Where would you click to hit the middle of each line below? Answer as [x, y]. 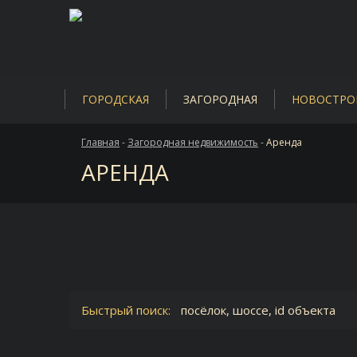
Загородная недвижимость [193, 142]
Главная [100, 142]
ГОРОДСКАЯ [115, 99]
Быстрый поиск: [126, 310]
